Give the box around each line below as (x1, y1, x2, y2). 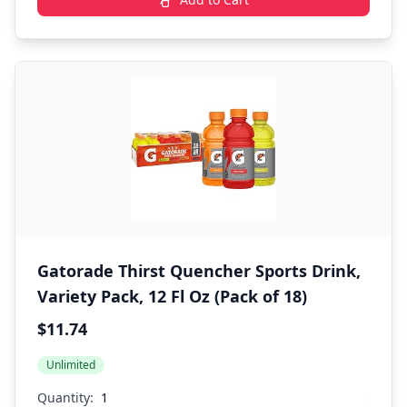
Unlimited (46, 357, 95, 372)
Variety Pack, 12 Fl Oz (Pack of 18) (37, 285, 307, 307)
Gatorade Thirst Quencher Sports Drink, (37, 260, 361, 282)
